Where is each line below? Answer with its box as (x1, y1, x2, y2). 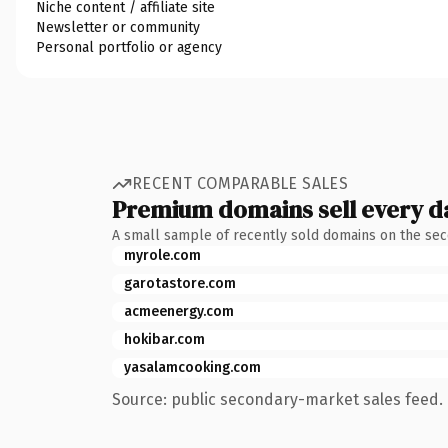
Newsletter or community (36, 18, 200, 36)
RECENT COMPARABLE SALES (132, 174, 349, 193)
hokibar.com (124, 330, 205, 348)
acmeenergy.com (124, 302, 234, 320)
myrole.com (124, 246, 201, 264)
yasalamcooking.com (124, 358, 261, 376)
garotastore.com (124, 274, 236, 292)
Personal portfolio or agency (36, 38, 222, 56)
